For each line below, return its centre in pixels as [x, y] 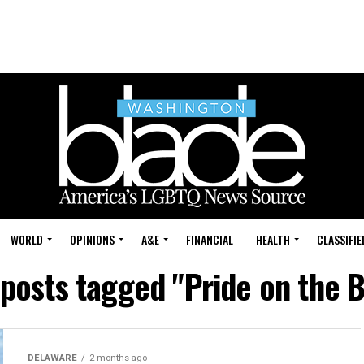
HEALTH [273, 239]
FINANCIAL [210, 239]
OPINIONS [92, 239]
